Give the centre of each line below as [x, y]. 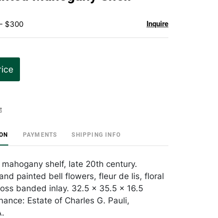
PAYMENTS [40, 135]
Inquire [157, 24]
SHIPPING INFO [96, 135]
